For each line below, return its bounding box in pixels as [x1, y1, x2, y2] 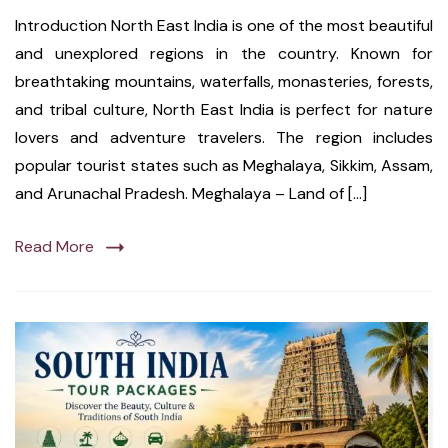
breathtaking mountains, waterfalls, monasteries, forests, [15, 71, 433, 93]
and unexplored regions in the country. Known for [15, 43, 433, 65]
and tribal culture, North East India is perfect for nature [15, 99, 433, 121]
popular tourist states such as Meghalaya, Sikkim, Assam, [15, 155, 433, 177]
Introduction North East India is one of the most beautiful [15, 15, 433, 37]
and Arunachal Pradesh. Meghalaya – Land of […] [15, 183, 367, 205]
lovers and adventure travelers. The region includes [15, 127, 433, 149]
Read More [15, 236, 94, 258]
